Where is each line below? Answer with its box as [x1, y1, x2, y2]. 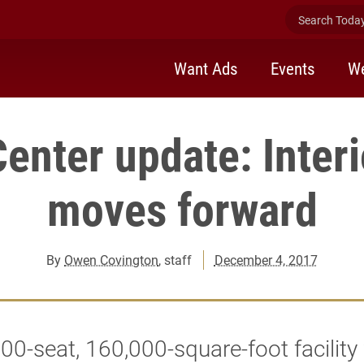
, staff [158, 251, 193, 268]
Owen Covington [64, 251, 159, 268]
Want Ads [174, 56, 238, 80]
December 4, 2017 [214, 251, 318, 268]
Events [271, 56, 315, 80]
